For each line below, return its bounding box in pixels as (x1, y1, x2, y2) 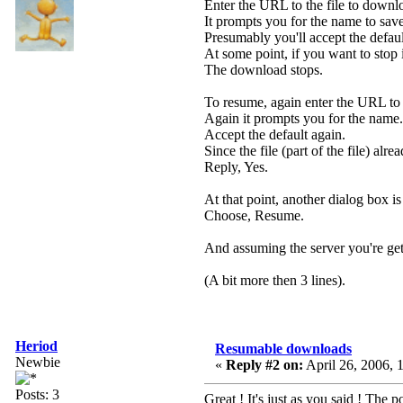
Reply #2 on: (226, 357, 303, 373)
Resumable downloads (215, 341, 352, 357)
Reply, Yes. (204, 159, 268, 175)
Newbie (15, 354, 60, 371)
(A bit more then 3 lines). (204, 273, 345, 289)
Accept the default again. (204, 127, 345, 143)
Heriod (15, 338, 58, 354)
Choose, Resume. (204, 208, 304, 224)
